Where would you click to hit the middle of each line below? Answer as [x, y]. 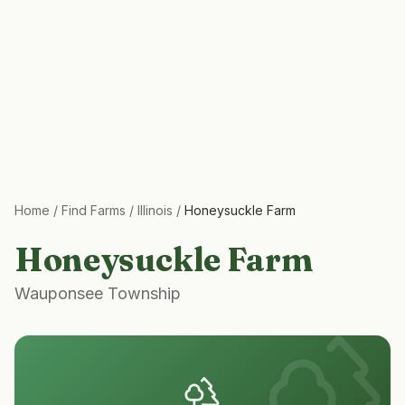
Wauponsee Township [98, 293]
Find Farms [94, 210]
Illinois [155, 210]
